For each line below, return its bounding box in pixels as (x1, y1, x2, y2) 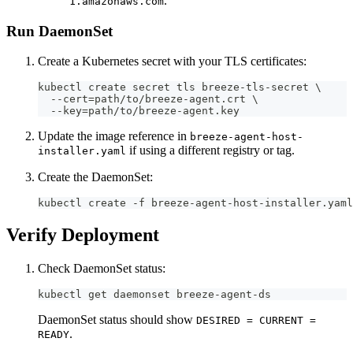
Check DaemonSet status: (38, 262, 165, 276)
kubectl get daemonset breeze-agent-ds (38, 288, 271, 301)
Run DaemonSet (6, 22, 113, 39)
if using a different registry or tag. (126, 143, 295, 158)
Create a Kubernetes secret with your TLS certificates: (38, 54, 307, 69)
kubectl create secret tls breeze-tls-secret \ (38, 81, 321, 94)
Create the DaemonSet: (38, 170, 153, 184)
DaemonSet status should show (38, 313, 196, 327)
